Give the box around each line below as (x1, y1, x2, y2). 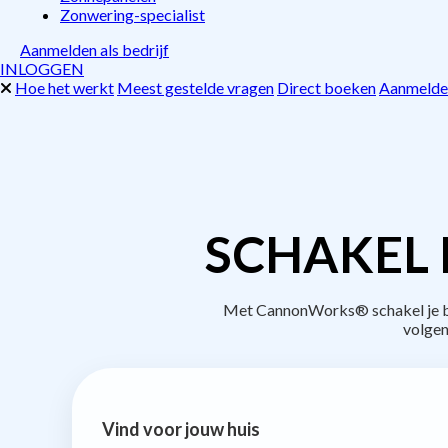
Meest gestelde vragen (117, 78, 274, 97)
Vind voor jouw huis (102, 417, 260, 440)
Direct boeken (277, 78, 376, 97)
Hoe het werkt (15, 78, 114, 97)
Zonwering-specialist (60, 5, 205, 24)
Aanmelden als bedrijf (20, 40, 169, 59)
